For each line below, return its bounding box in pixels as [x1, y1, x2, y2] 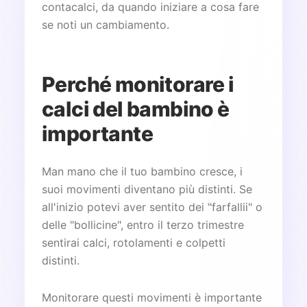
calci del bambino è [42, 97, 230, 121]
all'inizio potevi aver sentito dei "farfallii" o [42, 200, 262, 214]
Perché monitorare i [42, 72, 234, 97]
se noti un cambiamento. [42, 18, 169, 32]
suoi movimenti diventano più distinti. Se [42, 182, 252, 196]
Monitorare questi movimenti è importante [42, 291, 262, 304]
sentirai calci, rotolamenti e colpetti [42, 236, 225, 249]
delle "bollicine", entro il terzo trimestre [42, 218, 244, 232]
